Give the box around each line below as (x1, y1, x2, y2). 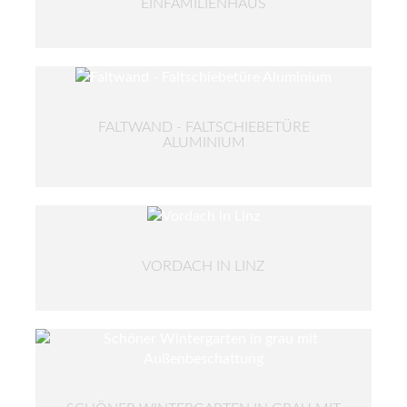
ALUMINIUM (162, 134, 245, 150)
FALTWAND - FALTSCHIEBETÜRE (97, 119, 310, 134)
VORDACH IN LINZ (142, 258, 265, 273)
